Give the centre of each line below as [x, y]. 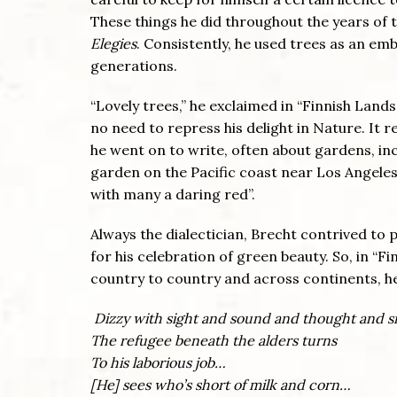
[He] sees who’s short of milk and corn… [221, 384]
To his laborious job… [158, 362]
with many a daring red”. [173, 194]
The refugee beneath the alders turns [214, 340]
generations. [134, 65]
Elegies [113, 43]
